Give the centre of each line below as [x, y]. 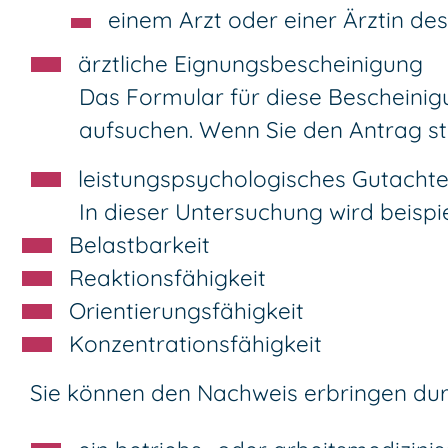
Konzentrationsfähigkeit [195, 343]
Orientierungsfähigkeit [186, 310]
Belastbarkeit [139, 244]
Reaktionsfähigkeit [167, 277]
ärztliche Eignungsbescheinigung [250, 63]
